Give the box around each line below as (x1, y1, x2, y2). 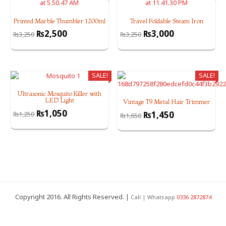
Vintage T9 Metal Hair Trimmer (123, 97, 210, 106)
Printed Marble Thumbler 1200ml (13, 16, 105, 25)
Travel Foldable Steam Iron (130, 16, 203, 25)
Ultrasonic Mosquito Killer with (17, 89, 101, 98)
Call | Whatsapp (130, 193, 177, 201)
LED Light (44, 96, 74, 104)
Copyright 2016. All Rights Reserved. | (15, 192, 131, 201)
